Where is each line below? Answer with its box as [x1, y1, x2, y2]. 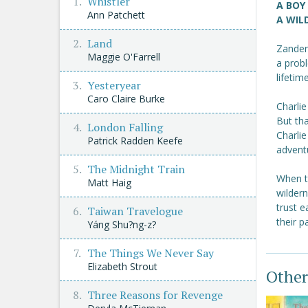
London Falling [87, 120, 163, 135]
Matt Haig [87, 176, 131, 189]
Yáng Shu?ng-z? [87, 218, 156, 231]
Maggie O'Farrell [87, 50, 160, 63]
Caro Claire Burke [87, 92, 165, 105]
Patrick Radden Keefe [87, 134, 183, 147]
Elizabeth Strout [87, 260, 157, 273]
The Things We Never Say [87, 245, 214, 261]
